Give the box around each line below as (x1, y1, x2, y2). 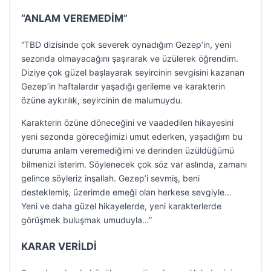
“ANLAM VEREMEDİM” (21, 12, 128, 24)
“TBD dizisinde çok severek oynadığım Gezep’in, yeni (21, 39, 231, 50)
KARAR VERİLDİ (21, 240, 97, 252)
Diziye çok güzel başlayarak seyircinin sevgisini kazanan (21, 67, 244, 77)
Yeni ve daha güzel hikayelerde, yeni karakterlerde (21, 201, 221, 211)
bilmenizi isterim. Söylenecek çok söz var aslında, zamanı (21, 159, 247, 169)
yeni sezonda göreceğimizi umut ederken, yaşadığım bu (21, 131, 243, 142)
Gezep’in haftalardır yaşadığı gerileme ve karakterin (21, 81, 225, 91)
